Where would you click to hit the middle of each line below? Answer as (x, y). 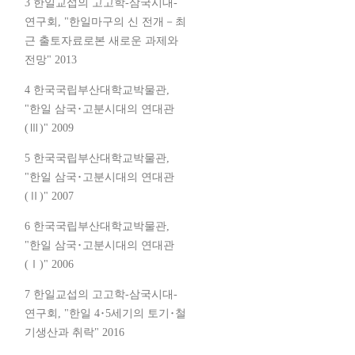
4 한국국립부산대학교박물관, (97, 90)
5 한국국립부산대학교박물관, (97, 158)
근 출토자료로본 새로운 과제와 (101, 40)
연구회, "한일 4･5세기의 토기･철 (105, 313)
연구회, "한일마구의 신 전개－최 (105, 21)
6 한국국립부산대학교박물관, (97, 226)
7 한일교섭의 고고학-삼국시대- (101, 294)
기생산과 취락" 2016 (74, 332)
